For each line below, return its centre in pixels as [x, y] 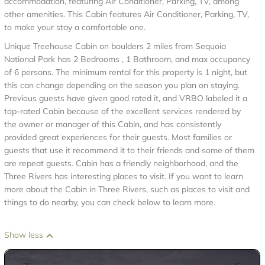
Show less [25, 235]
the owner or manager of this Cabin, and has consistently [113, 124]
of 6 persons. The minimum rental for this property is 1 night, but [126, 72]
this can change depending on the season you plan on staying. [122, 85]
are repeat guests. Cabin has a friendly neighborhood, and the [121, 163]
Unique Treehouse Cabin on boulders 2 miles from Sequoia [115, 46]
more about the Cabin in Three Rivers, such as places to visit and [127, 189]
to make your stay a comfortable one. [75, 27]
